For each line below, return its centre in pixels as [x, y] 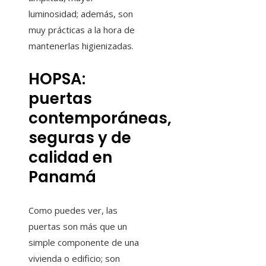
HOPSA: [57, 79]
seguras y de [80, 137]
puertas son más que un [78, 226]
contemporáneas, [100, 118]
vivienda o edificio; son [74, 258]
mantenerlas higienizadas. [81, 45]
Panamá [62, 177]
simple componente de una [84, 242]
